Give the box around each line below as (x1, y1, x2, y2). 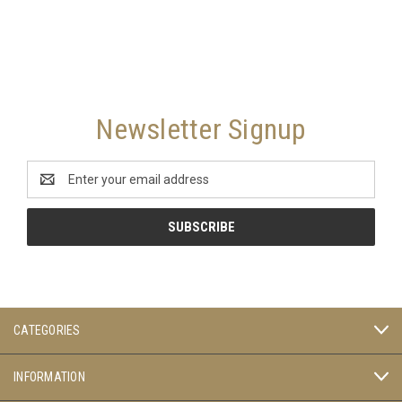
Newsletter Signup (96, 111, 306, 146)
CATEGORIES (13, 322, 81, 337)
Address (27, 180, 74, 196)
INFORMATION (13, 369, 85, 384)
